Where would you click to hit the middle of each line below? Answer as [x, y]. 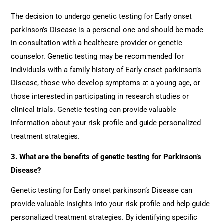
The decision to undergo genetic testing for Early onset [102, 16]
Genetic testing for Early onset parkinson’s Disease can [102, 191]
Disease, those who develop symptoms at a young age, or [106, 83]
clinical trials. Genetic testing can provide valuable [94, 109]
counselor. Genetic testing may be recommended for [97, 56]
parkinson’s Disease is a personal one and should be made [107, 29]
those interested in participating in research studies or [100, 96]
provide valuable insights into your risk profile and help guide [110, 204]
